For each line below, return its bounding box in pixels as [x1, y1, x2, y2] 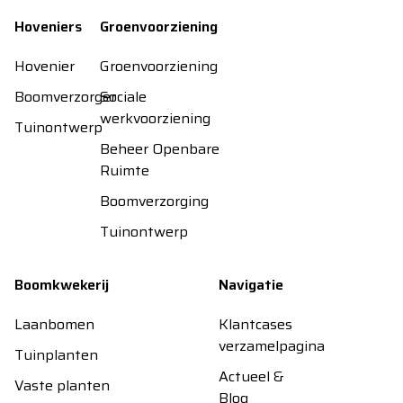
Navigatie [219, 273, 283, 296]
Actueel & [219, 365, 284, 388]
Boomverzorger [14, 85, 116, 108]
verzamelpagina [219, 335, 325, 357]
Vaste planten [14, 374, 110, 397]
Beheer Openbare [100, 138, 219, 160]
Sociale [100, 85, 147, 108]
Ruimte [100, 159, 149, 182]
